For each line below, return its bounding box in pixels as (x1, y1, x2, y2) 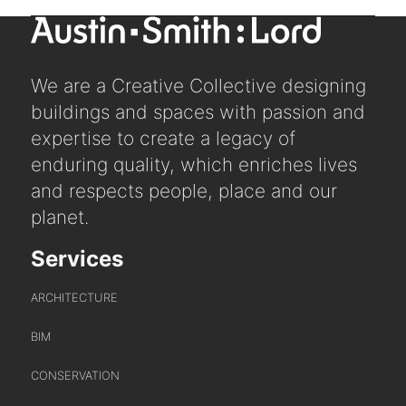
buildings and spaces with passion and (31, 100, 366, 123)
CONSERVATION (31, 369, 121, 383)
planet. (31, 205, 90, 228)
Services (31, 246, 124, 273)
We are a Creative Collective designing (31, 73, 367, 97)
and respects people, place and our (31, 179, 338, 202)
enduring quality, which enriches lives (31, 152, 358, 176)
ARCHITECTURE (31, 291, 119, 305)
